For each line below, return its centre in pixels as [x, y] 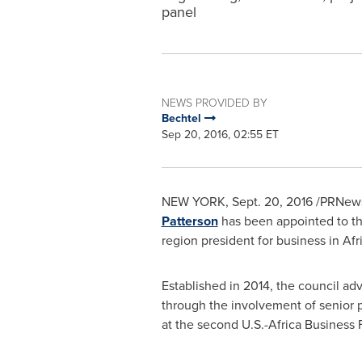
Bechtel [183, 118]
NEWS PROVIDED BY [214, 102]
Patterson [189, 221]
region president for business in [252, 240]
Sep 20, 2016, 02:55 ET [220, 135]
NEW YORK [193, 202]
